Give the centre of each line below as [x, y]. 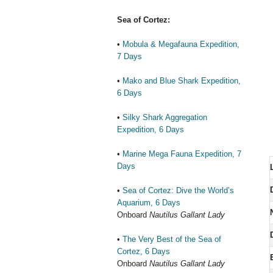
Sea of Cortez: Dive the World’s [178, 190]
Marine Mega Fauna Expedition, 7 [182, 154]
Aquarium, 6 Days [149, 203]
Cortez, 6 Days [144, 251]
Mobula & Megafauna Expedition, [181, 44]
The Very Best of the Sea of [172, 239]
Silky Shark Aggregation [165, 117]
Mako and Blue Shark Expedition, [182, 81]
